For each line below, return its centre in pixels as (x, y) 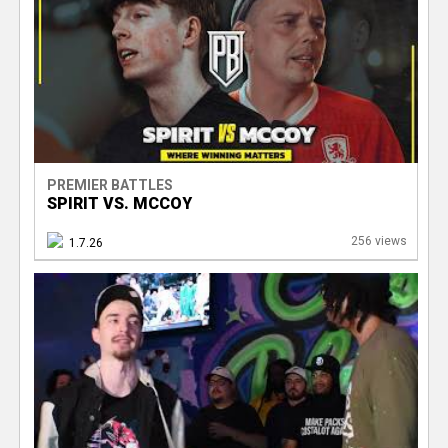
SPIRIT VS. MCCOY (119, 203)
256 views (378, 240)
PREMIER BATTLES (109, 184)
